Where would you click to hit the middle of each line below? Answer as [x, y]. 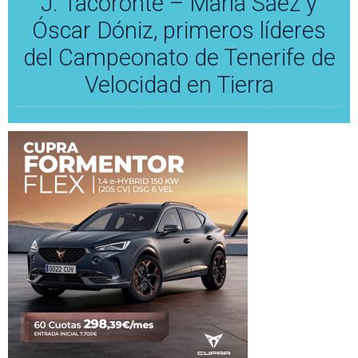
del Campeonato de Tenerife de [179, 57]
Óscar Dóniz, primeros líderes [179, 30]
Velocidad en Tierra [179, 84]
